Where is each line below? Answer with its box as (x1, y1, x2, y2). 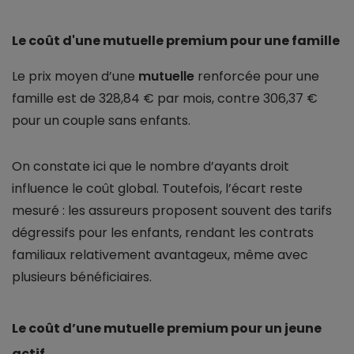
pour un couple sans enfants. (12, 111, 190, 130)
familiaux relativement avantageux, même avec (12, 246, 308, 265)
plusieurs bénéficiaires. (12, 268, 152, 287)
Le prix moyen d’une (12, 67, 138, 86)
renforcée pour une (194, 67, 319, 86)
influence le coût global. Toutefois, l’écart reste (12, 179, 303, 198)
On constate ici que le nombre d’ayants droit (12, 157, 289, 176)
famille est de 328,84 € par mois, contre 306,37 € (12, 89, 318, 108)
